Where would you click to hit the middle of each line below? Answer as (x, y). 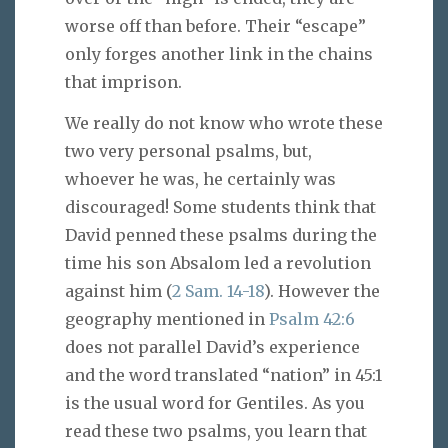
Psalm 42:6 (312, 318)
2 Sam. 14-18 (218, 290)
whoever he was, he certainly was (200, 178)
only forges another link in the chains (219, 53)
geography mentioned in (167, 318)
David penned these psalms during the (221, 234)
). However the (322, 290)
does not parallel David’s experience (212, 346)
